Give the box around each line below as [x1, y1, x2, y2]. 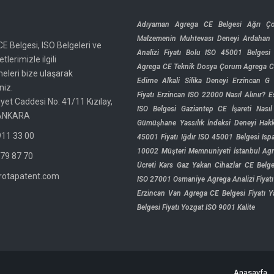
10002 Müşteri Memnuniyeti [137, 147, 231, 155]
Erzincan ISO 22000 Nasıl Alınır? [157, 91, 265, 99]
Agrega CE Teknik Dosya [137, 62, 217, 71]
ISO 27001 [137, 175, 172, 183]
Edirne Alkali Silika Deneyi [137, 76, 228, 85]
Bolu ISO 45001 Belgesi [185, 48, 270, 57]
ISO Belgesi [137, 105, 176, 113]
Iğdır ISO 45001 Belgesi [180, 133, 259, 141]
